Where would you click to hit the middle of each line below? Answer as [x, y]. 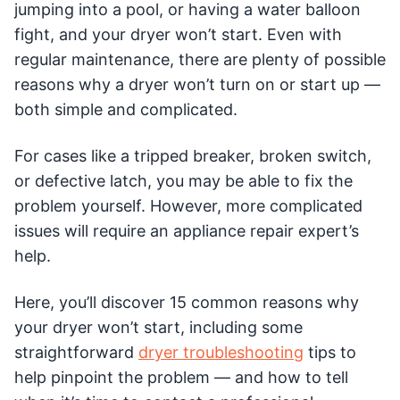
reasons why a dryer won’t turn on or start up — [197, 84]
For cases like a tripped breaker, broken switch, [193, 156]
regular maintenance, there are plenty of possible [200, 59]
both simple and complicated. [126, 109]
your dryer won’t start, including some [158, 327]
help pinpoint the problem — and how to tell [181, 377]
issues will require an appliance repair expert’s [187, 231]
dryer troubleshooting [221, 352]
